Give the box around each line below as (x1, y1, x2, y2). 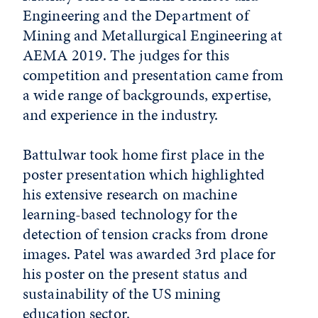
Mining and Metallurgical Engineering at (23, 24, 283, 46)
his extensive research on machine (23, 183, 237, 205)
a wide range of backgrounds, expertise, (23, 84, 272, 106)
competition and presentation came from (23, 64, 284, 86)
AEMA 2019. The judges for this (23, 44, 230, 66)
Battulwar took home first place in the (23, 143, 265, 165)
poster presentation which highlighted (23, 163, 265, 185)
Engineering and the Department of (23, 4, 249, 26)
